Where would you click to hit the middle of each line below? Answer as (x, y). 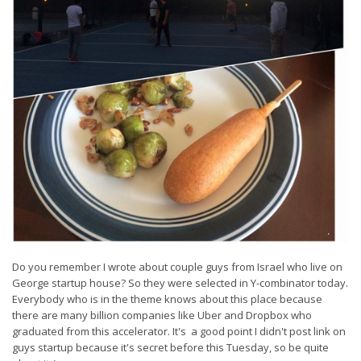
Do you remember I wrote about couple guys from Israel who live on (177, 267)
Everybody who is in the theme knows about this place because (167, 299)
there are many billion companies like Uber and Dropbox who (162, 315)
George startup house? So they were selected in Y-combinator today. (180, 283)
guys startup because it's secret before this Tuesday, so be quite (170, 347)
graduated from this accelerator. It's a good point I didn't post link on (179, 331)
